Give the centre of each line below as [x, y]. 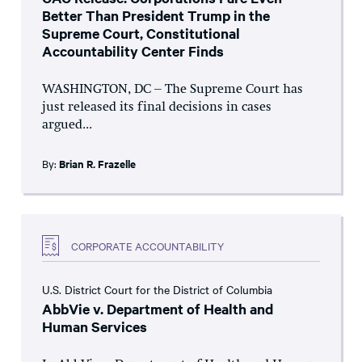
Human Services [95, 327]
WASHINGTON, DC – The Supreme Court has [173, 90]
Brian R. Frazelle [97, 164]
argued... [67, 126]
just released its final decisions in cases [157, 108]
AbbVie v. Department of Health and [158, 309]
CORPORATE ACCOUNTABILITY [147, 245]
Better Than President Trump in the [156, 16]
